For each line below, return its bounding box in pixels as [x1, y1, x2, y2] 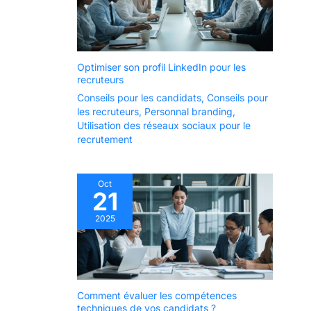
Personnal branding [144, 105, 233, 117]
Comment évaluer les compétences [77, 289, 237, 302]
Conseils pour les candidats [77, 91, 201, 103]
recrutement [77, 133, 133, 145]
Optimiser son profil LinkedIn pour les [77, 60, 246, 73]
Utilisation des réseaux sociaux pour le [77, 119, 251, 131]
